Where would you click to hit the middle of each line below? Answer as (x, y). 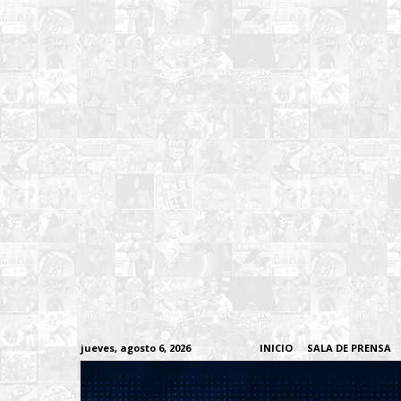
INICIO (276, 348)
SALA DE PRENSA (349, 348)
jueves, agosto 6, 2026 (136, 348)
